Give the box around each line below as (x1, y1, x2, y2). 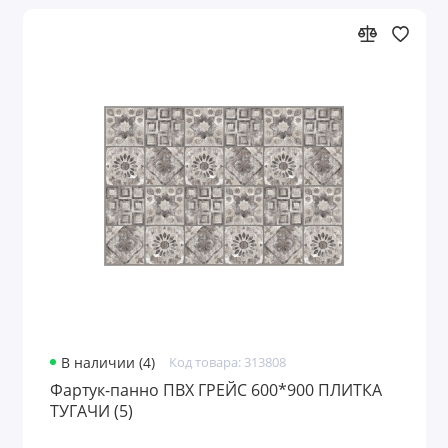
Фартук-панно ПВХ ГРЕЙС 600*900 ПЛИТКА (49, 379, 382, 402)
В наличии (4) (61, 354, 156, 373)
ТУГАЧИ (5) (49, 400, 133, 423)
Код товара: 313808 (168, 354, 286, 372)
